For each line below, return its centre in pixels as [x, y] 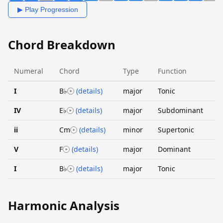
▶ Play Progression [48, 9]
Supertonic [176, 129]
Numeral [29, 71]
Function [172, 71]
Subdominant [180, 110]
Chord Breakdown [62, 45]
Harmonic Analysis [64, 205]
